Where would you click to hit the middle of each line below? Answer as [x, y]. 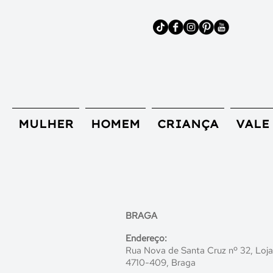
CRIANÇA [188, 124]
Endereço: [146, 238]
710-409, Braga [163, 262]
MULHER [46, 124]
